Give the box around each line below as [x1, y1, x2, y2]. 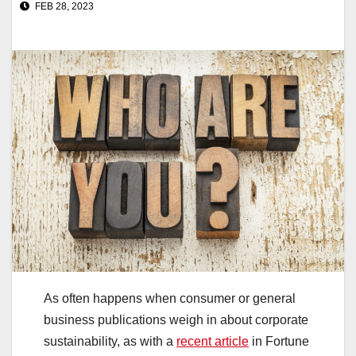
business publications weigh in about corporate [44, 313, 308, 327]
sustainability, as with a [44, 335, 176, 349]
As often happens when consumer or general [44, 292, 296, 306]
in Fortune [249, 335, 309, 349]
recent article [176, 335, 249, 349]
